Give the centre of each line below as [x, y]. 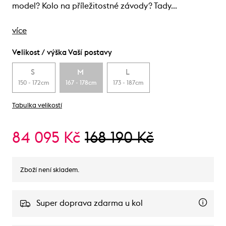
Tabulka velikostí [37, 105]
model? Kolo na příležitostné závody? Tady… [95, 6]
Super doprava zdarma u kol [90, 203]
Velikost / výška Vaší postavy [62, 52]
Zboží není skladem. [50, 170]
